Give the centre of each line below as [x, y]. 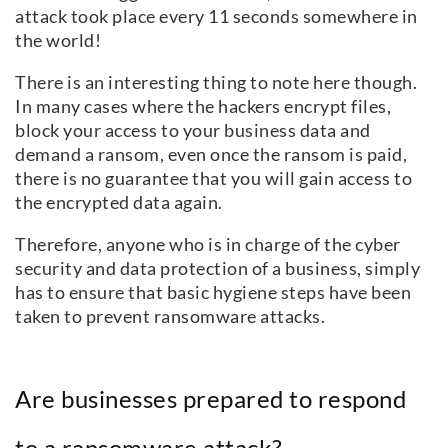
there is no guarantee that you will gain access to [213, 178]
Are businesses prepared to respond [210, 398]
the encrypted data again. [120, 202]
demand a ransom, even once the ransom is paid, [211, 154]
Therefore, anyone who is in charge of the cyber [208, 244]
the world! [60, 40]
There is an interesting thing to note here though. [216, 82]
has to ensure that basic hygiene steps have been [213, 292]
